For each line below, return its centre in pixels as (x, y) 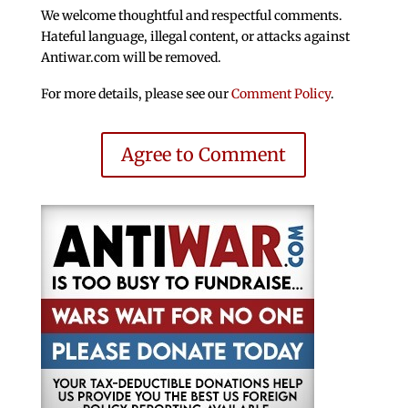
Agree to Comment (204, 154)
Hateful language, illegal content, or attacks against (195, 36)
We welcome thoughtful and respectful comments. (191, 15)
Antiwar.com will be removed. (131, 57)
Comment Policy (280, 93)
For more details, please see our (136, 93)
